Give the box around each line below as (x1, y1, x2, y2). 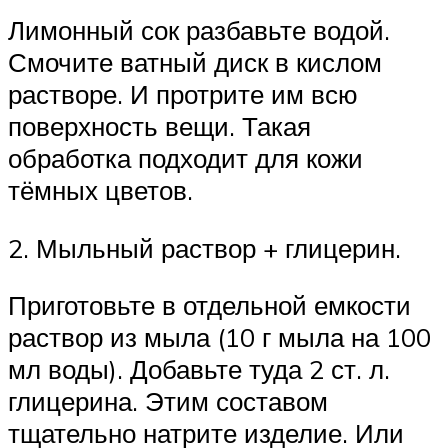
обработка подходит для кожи (8, 141, 363, 174)
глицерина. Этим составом (8, 385, 328, 418)
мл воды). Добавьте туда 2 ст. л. (8, 353, 390, 386)
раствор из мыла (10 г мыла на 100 (8, 321, 431, 354)
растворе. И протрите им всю (8, 77, 358, 110)
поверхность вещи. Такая (8, 109, 311, 142)
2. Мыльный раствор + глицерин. (8, 231, 401, 264)
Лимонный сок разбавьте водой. (8, 13, 390, 46)
